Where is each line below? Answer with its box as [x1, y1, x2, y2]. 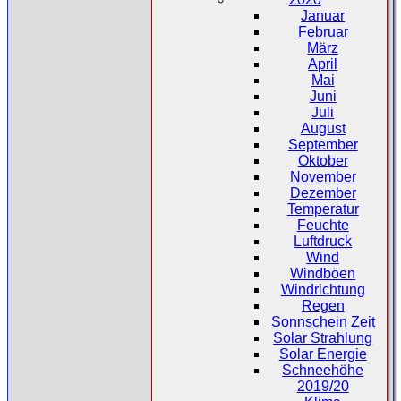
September [287, 136, 358, 152]
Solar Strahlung [273, 329, 373, 346]
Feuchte [296, 217, 349, 233]
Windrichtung [280, 281, 365, 297]
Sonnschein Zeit [270, 313, 375, 329]
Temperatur [286, 200, 359, 217]
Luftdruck [294, 233, 353, 249]
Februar [297, 23, 348, 39]
